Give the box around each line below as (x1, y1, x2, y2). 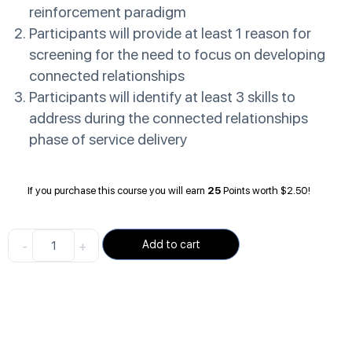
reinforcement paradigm (29, 3, 186, 22)
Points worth (221, 185, 280, 197)
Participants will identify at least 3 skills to (29, 88, 295, 107)
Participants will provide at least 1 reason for (29, 24, 311, 43)
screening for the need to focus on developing (29, 46, 325, 64)
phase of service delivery (29, 130, 187, 149)
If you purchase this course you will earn (27, 185, 207, 197)
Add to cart (141, 238, 200, 251)
